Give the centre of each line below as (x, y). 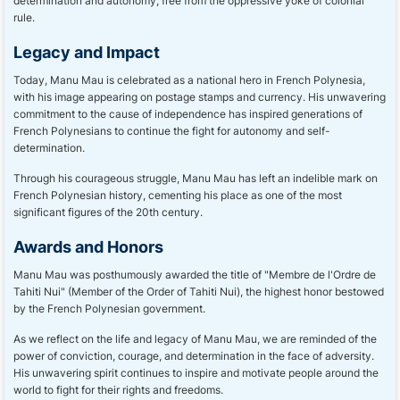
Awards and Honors (88, 246)
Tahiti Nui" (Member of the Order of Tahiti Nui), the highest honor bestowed (199, 292)
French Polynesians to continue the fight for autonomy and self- (172, 131)
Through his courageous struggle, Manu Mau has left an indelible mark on (196, 178)
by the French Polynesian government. (109, 308)
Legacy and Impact (87, 52)
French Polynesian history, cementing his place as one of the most (178, 195)
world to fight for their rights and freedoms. (118, 390)
